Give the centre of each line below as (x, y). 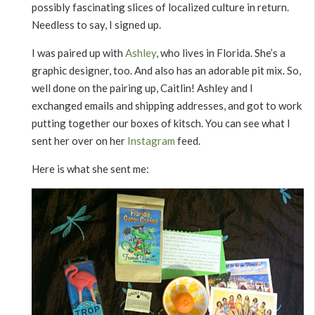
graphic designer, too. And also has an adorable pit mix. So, (166, 70)
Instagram (151, 141)
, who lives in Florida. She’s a (221, 53)
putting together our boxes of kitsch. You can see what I (161, 123)
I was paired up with (78, 53)
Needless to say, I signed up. (96, 25)
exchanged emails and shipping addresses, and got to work (167, 105)
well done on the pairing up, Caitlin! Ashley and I (142, 88)
